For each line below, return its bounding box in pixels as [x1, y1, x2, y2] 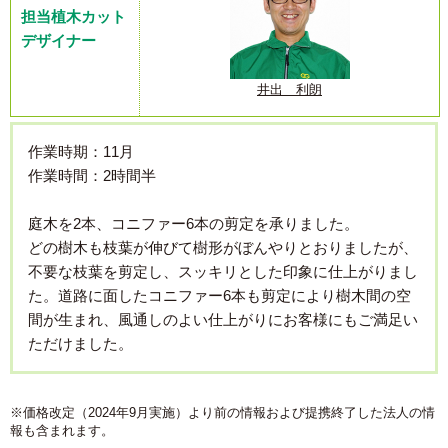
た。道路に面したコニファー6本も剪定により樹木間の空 [28, 287, 411, 305]
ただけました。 [28, 335, 133, 353]
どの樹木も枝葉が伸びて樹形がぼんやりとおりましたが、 [28, 239, 418, 257]
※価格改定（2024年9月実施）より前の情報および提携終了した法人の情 [10, 405, 435, 421]
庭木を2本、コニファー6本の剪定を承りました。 [28, 215, 359, 233]
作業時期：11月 [28, 143, 134, 161]
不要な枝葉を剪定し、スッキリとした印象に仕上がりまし [28, 263, 418, 281]
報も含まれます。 [10, 423, 114, 439]
